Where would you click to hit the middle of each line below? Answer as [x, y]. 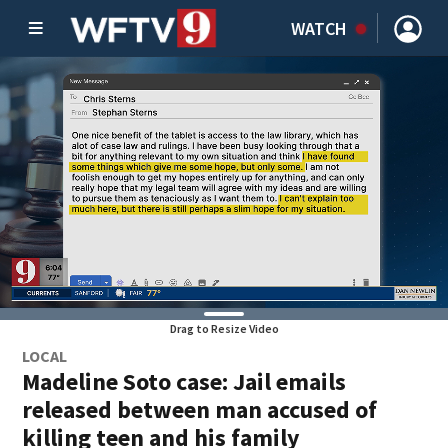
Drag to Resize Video [224, 328]
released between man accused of [200, 409]
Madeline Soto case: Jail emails [184, 381]
